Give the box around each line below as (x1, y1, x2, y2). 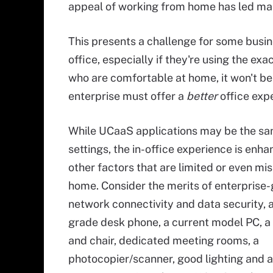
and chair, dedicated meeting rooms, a (68, 234, 259, 247)
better (186, 90, 218, 102)
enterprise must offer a (68, 90, 186, 102)
